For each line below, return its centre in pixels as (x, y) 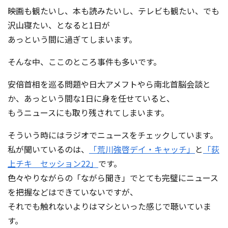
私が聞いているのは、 (48, 149)
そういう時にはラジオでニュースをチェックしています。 (113, 135)
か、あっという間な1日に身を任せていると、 (91, 98)
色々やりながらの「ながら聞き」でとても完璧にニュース (113, 178)
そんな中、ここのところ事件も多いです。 (84, 62)
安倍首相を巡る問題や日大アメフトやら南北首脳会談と (109, 84)
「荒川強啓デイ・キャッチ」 (142, 149)
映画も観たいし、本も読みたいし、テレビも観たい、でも (113, 11)
